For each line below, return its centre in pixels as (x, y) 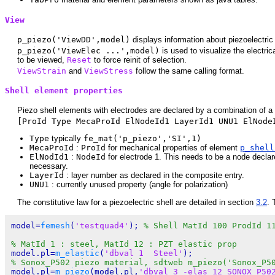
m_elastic (77, 253)
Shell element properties (64, 91)
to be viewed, (42, 60)
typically (66, 139)
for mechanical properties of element (173, 148)
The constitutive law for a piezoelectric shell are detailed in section (137, 202)
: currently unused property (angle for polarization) (138, 185)
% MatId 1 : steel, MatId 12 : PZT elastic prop (124, 244)
